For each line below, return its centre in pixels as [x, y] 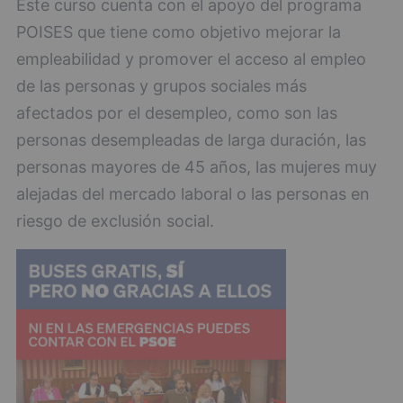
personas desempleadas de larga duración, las [191, 139]
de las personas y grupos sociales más [161, 85]
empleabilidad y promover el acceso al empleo [191, 58]
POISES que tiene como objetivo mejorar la [179, 31]
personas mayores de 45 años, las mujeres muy [197, 166]
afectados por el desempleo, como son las [177, 112]
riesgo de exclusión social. [115, 220]
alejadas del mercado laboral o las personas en [193, 193]
